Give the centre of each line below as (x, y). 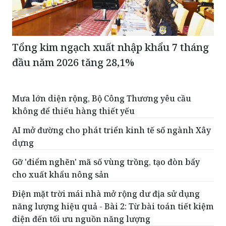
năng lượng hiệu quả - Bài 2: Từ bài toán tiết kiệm (113, 180)
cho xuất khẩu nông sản (61, 149)
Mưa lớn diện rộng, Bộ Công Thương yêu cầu (102, 72)
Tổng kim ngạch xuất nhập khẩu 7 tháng (110, 21)
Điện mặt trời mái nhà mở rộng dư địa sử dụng (106, 168)
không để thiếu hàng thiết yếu (73, 85)
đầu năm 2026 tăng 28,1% (73, 36)
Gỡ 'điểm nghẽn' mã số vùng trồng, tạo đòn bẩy (106, 136)
